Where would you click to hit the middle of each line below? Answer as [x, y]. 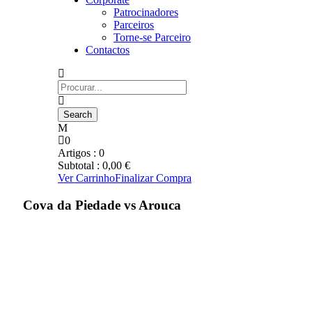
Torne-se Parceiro [152, 37]
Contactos [108, 50]
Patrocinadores [146, 12]
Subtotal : [80, 165]
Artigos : [78, 153]
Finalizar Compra [153, 178]
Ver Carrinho [86, 178]
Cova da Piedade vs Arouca [102, 205]
